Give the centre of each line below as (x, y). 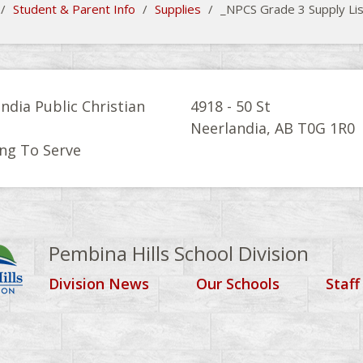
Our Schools (237, 284)
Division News (98, 284)
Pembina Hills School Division (178, 253)
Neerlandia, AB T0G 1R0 (272, 128)
